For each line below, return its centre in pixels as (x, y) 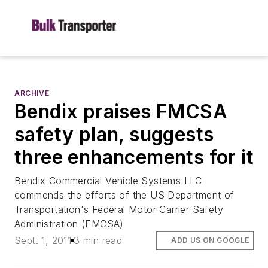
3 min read (98, 241)
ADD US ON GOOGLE (210, 240)
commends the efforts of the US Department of (124, 195)
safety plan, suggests (114, 134)
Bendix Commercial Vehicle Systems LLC (108, 181)
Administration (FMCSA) (69, 224)
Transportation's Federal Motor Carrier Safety (119, 209)
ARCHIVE (32, 93)
